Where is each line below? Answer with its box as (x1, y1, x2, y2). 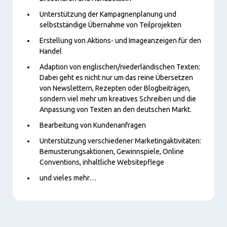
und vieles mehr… (40, 173, 96, 182)
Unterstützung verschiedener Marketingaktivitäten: (40, 136, 201, 145)
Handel (40, 47, 62, 55)
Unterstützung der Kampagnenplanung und (40, 10, 176, 18)
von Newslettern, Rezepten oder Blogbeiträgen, (40, 84, 191, 92)
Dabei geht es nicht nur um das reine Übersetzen (40, 73, 193, 82)
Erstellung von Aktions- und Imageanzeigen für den (40, 36, 201, 45)
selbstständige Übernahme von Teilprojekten (40, 20, 181, 29)
